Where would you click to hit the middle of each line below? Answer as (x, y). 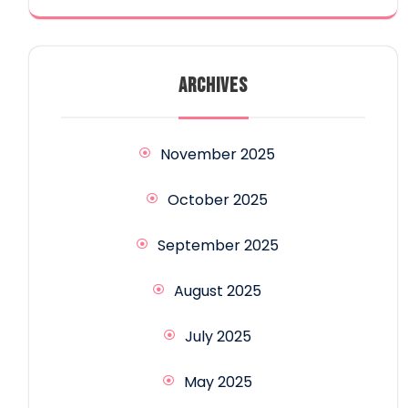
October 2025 (218, 199)
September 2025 (218, 245)
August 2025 (218, 291)
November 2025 (218, 154)
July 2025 (218, 336)
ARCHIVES (213, 85)
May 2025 (218, 382)
